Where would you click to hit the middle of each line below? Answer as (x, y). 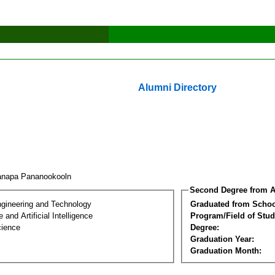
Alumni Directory (177, 87)
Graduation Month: (226, 250)
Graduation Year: (222, 239)
